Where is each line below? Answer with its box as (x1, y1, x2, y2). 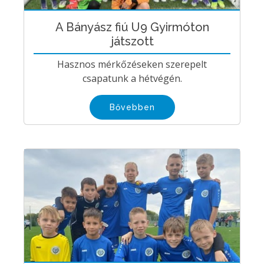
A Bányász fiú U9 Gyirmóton (55, 20, 209, 35)
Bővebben (109, 103, 155, 113)
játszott (110, 34, 154, 49)
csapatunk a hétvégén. (82, 72, 182, 85)
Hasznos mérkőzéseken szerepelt (57, 58, 207, 71)
